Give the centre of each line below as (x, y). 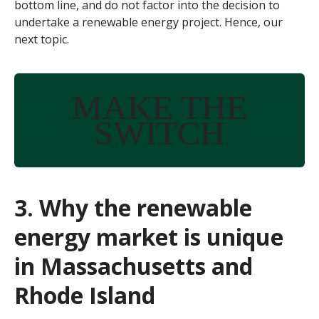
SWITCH (159, 133)
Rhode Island (85, 296)
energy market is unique (149, 237)
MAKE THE (159, 108)
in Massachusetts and (134, 266)
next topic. (42, 40)
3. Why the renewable (133, 208)
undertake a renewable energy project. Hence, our (148, 22)
